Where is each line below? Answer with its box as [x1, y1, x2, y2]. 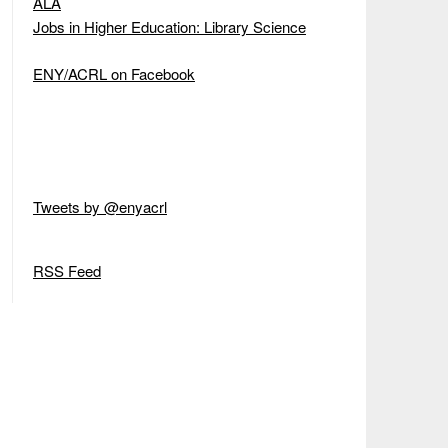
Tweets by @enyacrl [32, 195, 167, 217]
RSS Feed [32, 259, 101, 281]
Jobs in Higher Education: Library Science [32, 16, 306, 37]
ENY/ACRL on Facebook [32, 62, 195, 84]
